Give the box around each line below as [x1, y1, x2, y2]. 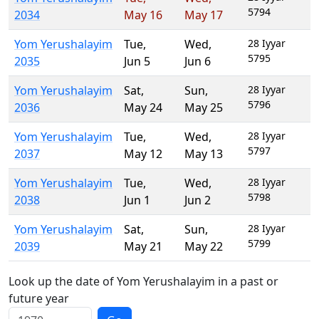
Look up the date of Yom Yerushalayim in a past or [9, 273, 278, 289]
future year [9, 291, 69, 306]
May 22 [184, 239, 223, 254]
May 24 [124, 100, 162, 115]
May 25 [184, 100, 223, 115]
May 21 [124, 239, 162, 254]
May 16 [124, 7, 162, 23]
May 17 [184, 7, 223, 23]
